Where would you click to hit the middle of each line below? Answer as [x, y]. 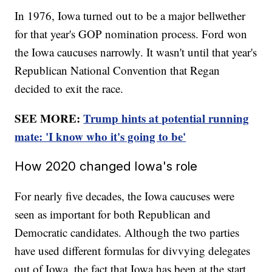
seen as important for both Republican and [113, 214]
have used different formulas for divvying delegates [133, 251]
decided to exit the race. [69, 89]
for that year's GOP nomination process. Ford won [131, 34]
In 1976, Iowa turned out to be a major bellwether [130, 16]
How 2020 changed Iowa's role [106, 166]
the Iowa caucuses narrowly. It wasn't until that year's [136, 52]
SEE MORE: [49, 118]
